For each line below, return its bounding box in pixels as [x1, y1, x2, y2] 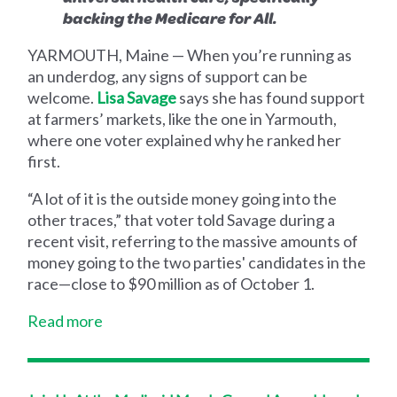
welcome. [27, 87, 97, 107]
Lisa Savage [97, 87, 177, 107]
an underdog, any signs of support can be [27, 66, 308, 86]
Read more [27, 310, 104, 331]
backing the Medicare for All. [63, 5, 278, 29]
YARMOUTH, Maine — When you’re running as [27, 44, 353, 65]
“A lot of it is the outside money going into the [27, 188, 338, 208]
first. [27, 151, 64, 171]
